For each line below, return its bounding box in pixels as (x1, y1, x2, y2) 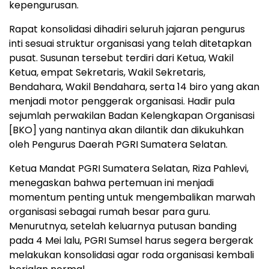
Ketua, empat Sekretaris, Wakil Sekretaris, (9, 65, 205, 79)
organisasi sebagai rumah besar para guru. (9, 205, 210, 219)
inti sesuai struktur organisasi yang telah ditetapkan (9, 37, 252, 50)
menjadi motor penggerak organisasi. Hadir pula (9, 94, 235, 108)
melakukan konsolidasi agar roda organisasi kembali (9, 248, 254, 262)
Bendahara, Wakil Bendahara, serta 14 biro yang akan (9, 80, 259, 94)
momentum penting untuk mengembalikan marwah (9, 190, 255, 204)
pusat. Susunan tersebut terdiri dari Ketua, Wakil (9, 51, 234, 65)
